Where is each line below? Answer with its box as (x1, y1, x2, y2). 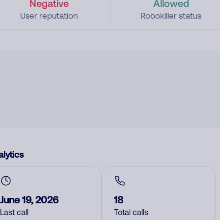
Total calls (114, 208, 148, 217)
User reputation (20, 11, 78, 21)
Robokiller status (140, 11, 202, 21)
